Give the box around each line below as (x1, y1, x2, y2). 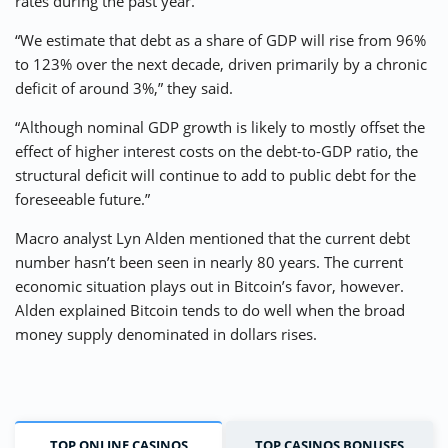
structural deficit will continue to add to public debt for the (15, 165, 416, 186)
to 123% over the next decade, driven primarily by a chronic (15, 54, 427, 75)
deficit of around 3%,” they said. (15, 78, 233, 99)
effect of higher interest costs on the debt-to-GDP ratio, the (15, 141, 418, 162)
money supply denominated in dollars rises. (15, 324, 317, 345)
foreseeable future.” (15, 189, 150, 210)
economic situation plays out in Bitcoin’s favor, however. (15, 276, 404, 297)
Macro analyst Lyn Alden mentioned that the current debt (15, 228, 410, 249)
